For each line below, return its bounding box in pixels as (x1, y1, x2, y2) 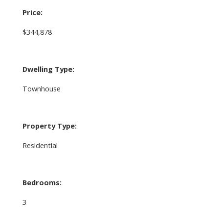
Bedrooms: (22, 177, 62, 187)
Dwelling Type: (22, 64, 74, 74)
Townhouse (22, 83, 61, 93)
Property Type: (22, 120, 77, 131)
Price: (22, 7, 43, 17)
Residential (22, 140, 58, 150)
